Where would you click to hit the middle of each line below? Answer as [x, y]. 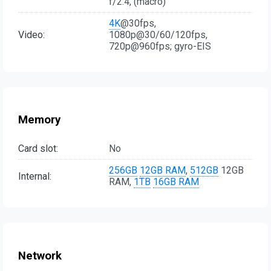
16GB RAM [176, 182]
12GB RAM [163, 171]
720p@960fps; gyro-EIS [160, 46]
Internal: [35, 176]
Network [40, 256]
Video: [31, 34]
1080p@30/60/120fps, [158, 34]
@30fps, [138, 23]
